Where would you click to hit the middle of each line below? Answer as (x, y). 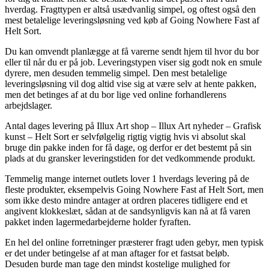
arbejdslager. (29, 105)
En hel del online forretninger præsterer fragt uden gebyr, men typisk (134, 242)
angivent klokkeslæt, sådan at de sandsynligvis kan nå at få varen (128, 211)
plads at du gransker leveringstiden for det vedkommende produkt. (130, 158)
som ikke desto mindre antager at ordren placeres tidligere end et (126, 200)
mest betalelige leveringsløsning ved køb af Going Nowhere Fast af (132, 20)
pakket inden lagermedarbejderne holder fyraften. (98, 222)
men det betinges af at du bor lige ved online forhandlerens (116, 94)
